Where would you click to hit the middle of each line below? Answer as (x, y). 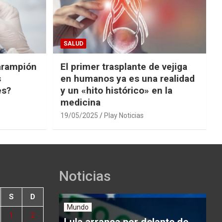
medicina (80, 103)
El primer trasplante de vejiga (124, 67)
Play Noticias (124, 116)
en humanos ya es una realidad (127, 79)
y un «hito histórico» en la (116, 91)
